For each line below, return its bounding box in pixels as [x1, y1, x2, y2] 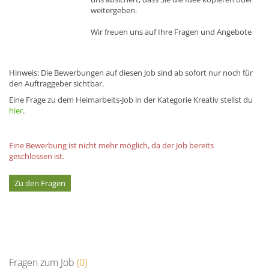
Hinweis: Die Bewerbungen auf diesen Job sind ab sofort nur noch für [9, 67, 253, 78]
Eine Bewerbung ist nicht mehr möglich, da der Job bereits [9, 139, 214, 151]
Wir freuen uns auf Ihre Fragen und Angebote [91, 26, 252, 37]
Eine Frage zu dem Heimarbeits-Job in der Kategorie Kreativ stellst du [9, 94, 253, 105]
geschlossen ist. [9, 150, 64, 162]
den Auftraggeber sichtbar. [9, 77, 104, 89]
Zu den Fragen [14, 177, 65, 189]
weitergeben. [91, 4, 137, 16]
